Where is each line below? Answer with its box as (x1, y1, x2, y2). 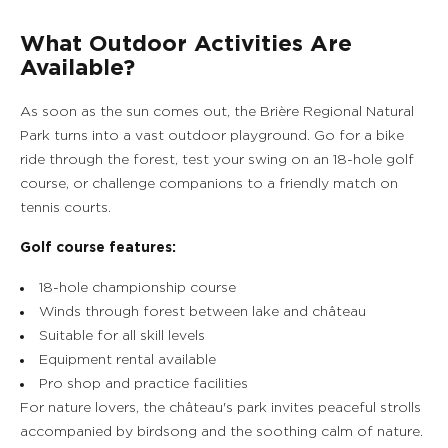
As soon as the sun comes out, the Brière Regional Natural (20, 105, 414, 119)
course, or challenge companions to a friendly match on (20, 177, 398, 191)
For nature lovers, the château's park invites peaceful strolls (20, 401, 421, 415)
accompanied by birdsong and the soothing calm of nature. (20, 425, 423, 439)
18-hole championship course (39, 281, 236, 295)
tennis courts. (20, 201, 111, 215)
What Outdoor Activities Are (20, 33, 352, 55)
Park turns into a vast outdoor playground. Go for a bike (20, 129, 404, 143)
